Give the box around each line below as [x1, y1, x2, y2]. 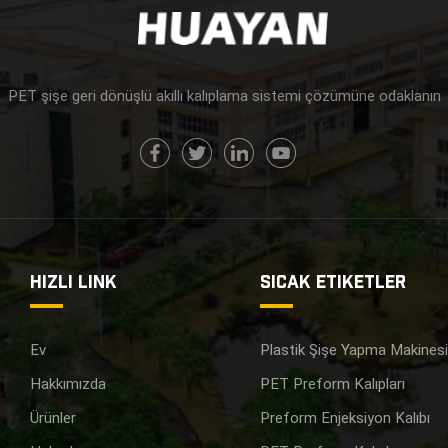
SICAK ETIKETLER [260, 270, 407, 292]
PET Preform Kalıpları [260, 375, 406, 394]
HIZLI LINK [30, 270, 118, 292]
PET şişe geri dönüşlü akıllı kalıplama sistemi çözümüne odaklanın [7, 87, 441, 106]
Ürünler [30, 409, 77, 428]
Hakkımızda [30, 375, 107, 394]
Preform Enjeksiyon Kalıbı [260, 409, 431, 428]
